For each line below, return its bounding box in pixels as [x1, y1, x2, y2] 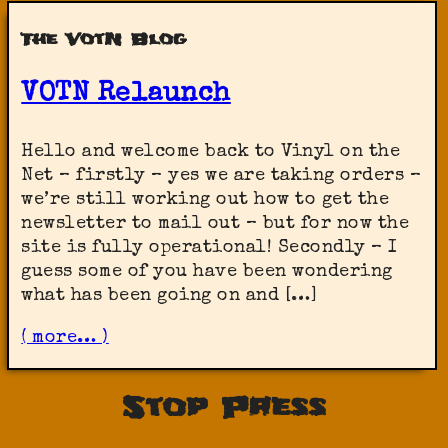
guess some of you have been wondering [21, 262, 393, 281]
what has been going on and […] [21, 286, 318, 305]
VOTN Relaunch [21, 80, 231, 108]
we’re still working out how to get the [21, 190, 390, 209]
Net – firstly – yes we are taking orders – [21, 166, 422, 185]
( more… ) [21, 328, 109, 347]
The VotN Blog [21, 27, 187, 50]
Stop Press [122, 388, 326, 426]
